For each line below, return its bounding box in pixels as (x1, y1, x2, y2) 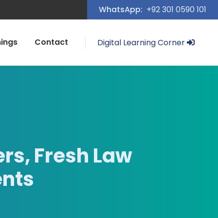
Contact (35, 36, 68, 48)
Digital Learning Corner (97, 36, 187, 48)
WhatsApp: (99, 4, 143, 15)
